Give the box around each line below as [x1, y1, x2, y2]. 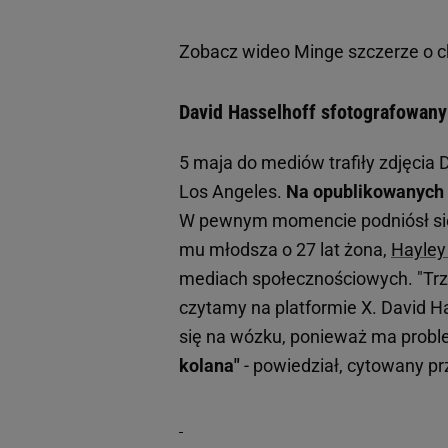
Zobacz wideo [179, 41, 294, 63]
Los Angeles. [179, 181, 286, 203]
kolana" [179, 355, 240, 377]
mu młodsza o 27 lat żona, [179, 239, 391, 261]
